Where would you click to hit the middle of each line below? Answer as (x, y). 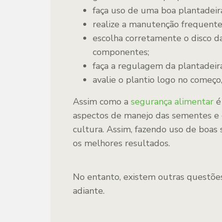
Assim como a (102, 102)
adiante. (89, 191)
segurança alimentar (172, 102)
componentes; (121, 52)
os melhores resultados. (121, 143)
